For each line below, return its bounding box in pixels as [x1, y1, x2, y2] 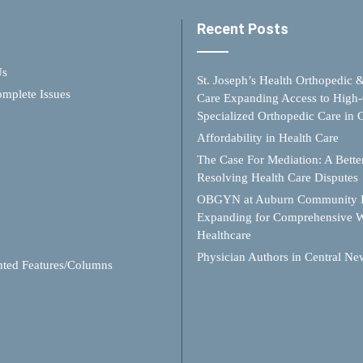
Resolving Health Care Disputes [197, 171, 358, 185]
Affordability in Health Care [197, 131, 339, 145]
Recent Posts [197, 20, 288, 38]
